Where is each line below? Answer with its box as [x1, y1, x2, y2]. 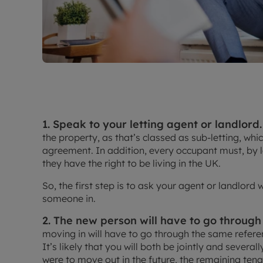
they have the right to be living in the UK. [42, 157, 221, 170]
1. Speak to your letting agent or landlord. [42, 117, 262, 131]
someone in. [42, 193, 96, 205]
